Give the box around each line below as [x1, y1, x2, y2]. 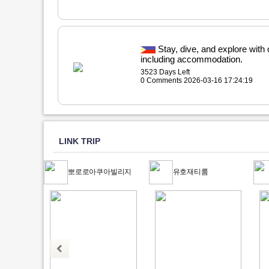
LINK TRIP [59, 136, 100, 146]
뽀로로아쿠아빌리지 [68, 168, 132, 176]
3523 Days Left [140, 68, 190, 76]
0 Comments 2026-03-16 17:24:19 [140, 76, 253, 85]
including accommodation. [140, 54, 243, 64]
